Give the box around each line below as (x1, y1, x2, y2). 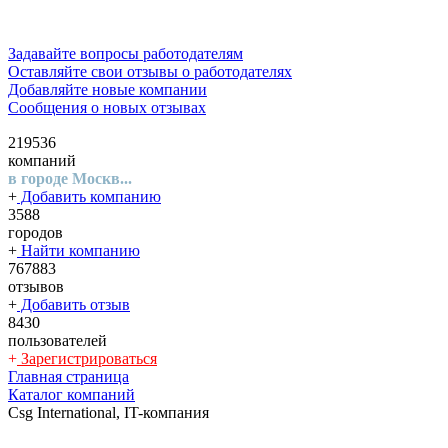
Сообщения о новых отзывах (8, 99, 206, 116)
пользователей (8, 332, 107, 349)
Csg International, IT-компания (8, 404, 209, 421)
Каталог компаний (8, 386, 135, 403)
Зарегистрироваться (17, 350, 157, 367)
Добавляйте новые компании (8, 81, 207, 98)
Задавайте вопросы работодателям (8, 45, 243, 62)
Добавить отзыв (17, 296, 130, 313)
